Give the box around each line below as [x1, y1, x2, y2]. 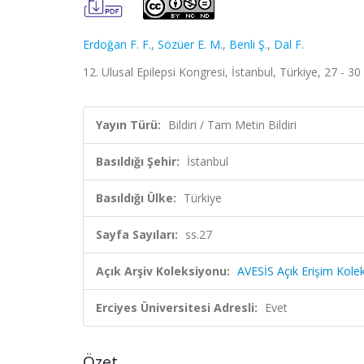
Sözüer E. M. [158, 37, 223, 52]
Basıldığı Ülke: [96, 190, 176, 206]
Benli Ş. [229, 37, 267, 52]
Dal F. [274, 37, 304, 52]
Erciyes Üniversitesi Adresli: [96, 300, 258, 315]
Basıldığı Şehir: [96, 154, 180, 169]
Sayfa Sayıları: [96, 227, 178, 242]
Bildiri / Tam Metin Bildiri [168, 117, 297, 132]
